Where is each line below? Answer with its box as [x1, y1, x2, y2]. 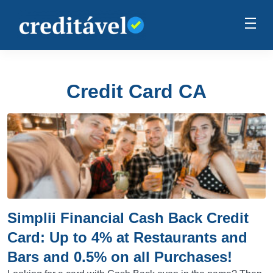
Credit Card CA [66, 80, 207, 102]
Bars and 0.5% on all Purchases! [7, 249, 232, 265]
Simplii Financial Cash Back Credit [7, 210, 249, 226]
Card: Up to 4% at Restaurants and [7, 229, 247, 246]
